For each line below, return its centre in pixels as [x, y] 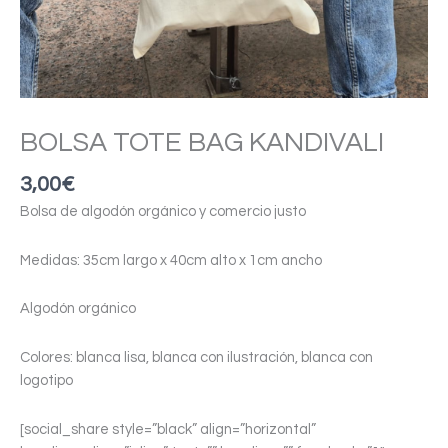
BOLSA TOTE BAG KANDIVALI [202, 143]
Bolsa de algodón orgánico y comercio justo [163, 212]
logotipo [46, 380]
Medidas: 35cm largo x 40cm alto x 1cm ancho [171, 260]
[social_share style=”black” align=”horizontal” [168, 429]
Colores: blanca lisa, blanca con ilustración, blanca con [196, 357]
